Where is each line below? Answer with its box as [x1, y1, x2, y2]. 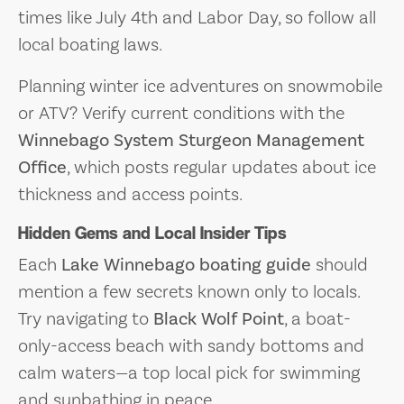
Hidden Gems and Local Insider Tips [18, 222, 287, 243]
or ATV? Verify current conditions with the [18, 101, 344, 125]
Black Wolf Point [153, 307, 284, 331]
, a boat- [284, 307, 351, 331]
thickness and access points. [18, 182, 243, 207]
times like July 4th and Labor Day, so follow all [18, 5, 376, 30]
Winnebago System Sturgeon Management [18, 128, 364, 152]
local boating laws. [18, 32, 162, 57]
